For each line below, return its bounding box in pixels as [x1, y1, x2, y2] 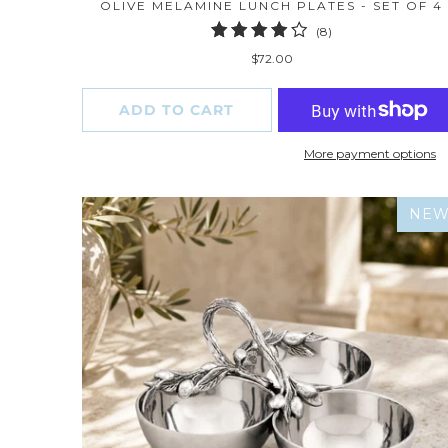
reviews [331, 60, 375, 76]
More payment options [303, 146, 436, 162]
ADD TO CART [119, 101, 235, 120]
